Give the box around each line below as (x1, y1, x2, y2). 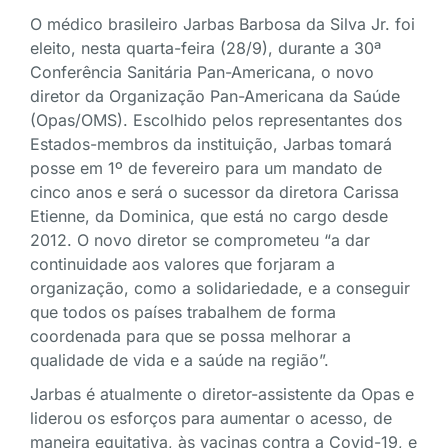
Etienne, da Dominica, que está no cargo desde (30, 206, 388, 227)
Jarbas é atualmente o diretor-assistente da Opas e (30, 384, 414, 405)
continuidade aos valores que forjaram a (30, 254, 335, 275)
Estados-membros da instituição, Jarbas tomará (30, 134, 392, 155)
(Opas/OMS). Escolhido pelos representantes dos (30, 110, 402, 131)
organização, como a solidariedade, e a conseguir (30, 278, 410, 299)
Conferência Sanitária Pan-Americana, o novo (30, 62, 374, 83)
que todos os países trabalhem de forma (30, 302, 336, 323)
